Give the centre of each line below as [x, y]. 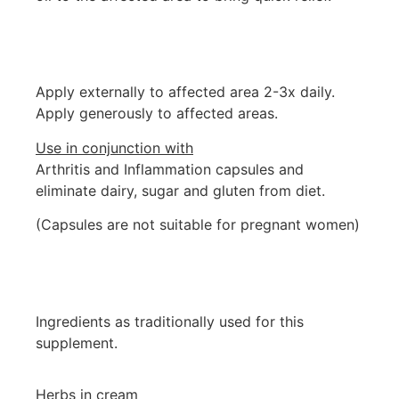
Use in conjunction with [114, 147]
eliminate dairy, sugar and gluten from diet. [180, 190]
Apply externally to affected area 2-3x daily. [185, 92]
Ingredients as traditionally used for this [170, 321]
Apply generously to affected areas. [157, 114]
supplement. [77, 342]
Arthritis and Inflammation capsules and [170, 169]
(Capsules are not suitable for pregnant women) [198, 225]
